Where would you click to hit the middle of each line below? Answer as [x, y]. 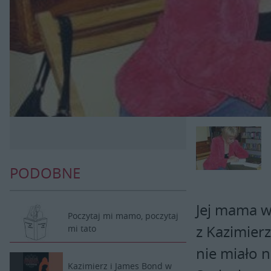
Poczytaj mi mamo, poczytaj [123, 216]
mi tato [82, 229]
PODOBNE [45, 173]
